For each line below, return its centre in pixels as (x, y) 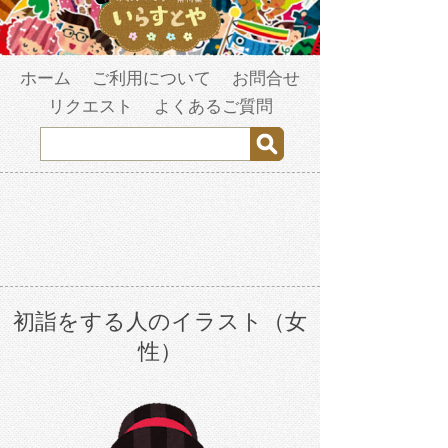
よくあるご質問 (213, 107)
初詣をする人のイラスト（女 (160, 322)
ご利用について (151, 79)
